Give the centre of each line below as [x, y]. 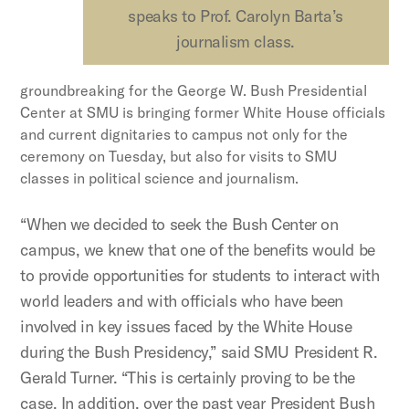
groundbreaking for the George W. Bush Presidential [194, 91]
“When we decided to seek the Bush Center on [179, 225]
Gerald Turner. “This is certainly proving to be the [188, 378]
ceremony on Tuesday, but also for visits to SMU [179, 157]
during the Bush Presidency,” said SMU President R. [199, 352]
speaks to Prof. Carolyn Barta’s [236, 16]
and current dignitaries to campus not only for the [184, 135]
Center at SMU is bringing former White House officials [203, 113]
